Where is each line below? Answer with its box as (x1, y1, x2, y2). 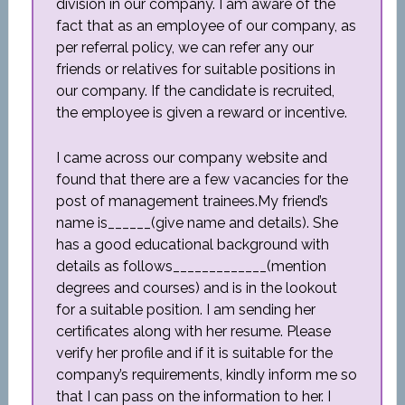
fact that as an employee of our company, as (55, 17, 356, 34)
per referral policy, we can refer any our (55, 39, 314, 56)
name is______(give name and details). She (55, 214, 338, 231)
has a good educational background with (55, 236, 329, 253)
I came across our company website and (55, 149, 327, 166)
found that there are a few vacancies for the (55, 171, 348, 188)
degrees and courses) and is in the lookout (55, 279, 337, 297)
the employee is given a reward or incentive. (55, 104, 347, 121)
